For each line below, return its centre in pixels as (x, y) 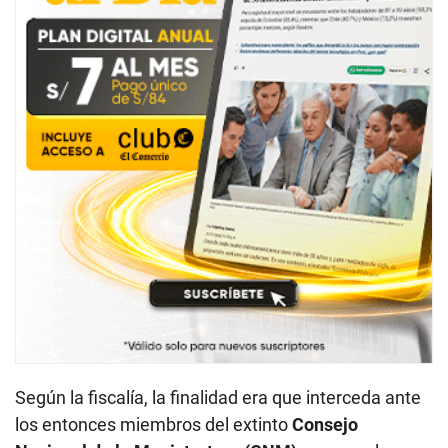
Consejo (325, 424)
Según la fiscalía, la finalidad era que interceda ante (218, 397)
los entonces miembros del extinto (153, 424)
